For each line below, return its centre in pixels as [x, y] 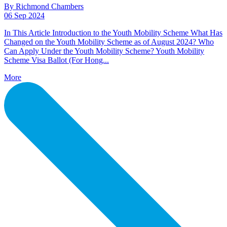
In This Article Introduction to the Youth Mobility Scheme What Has [113, 32]
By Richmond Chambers [44, 6]
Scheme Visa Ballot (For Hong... [56, 60]
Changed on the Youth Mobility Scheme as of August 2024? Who [109, 42]
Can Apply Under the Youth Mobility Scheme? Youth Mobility [104, 51]
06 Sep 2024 [24, 15]
